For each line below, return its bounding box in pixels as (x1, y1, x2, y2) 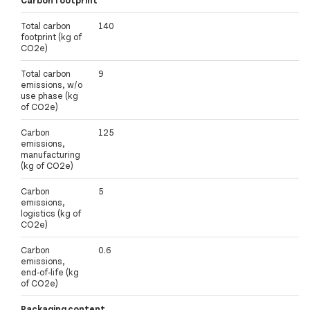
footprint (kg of (21, 31, 82, 43)
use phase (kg (21, 90, 78, 102)
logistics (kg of (21, 208, 81, 219)
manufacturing (21, 149, 80, 161)
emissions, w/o (21, 79, 82, 91)
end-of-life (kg (21, 266, 79, 278)
